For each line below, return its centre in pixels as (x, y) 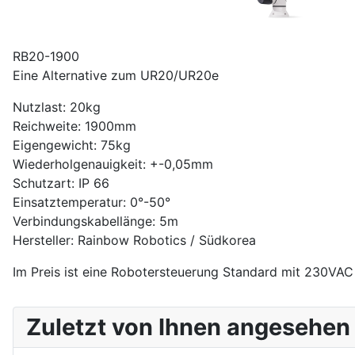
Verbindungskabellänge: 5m (95, 221)
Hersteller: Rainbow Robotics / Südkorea (134, 240)
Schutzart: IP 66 (61, 183)
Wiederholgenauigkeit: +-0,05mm (113, 164)
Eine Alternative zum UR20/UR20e (116, 75)
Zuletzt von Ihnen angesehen (188, 327)
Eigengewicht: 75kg (72, 145)
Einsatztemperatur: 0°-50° (92, 202)
